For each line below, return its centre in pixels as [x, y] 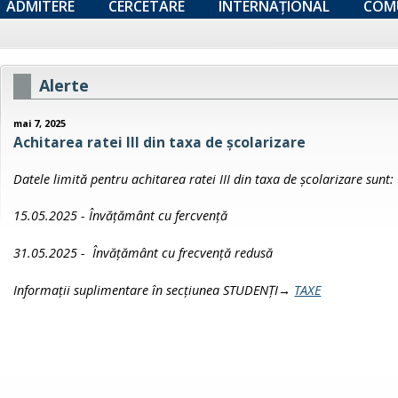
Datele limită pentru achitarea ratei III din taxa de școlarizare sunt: [204, 179]
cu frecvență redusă [218, 252]
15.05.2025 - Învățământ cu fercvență [121, 216]
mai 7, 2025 [40, 123]
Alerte [64, 85]
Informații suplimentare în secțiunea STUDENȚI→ [154, 290]
